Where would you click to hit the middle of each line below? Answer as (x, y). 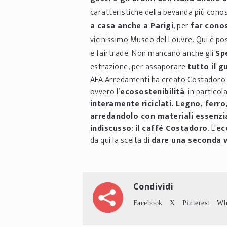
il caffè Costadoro (171, 129)
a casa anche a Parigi (131, 26)
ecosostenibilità (152, 92)
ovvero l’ (105, 92)
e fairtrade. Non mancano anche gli (153, 54)
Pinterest (196, 203)
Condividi (153, 187)
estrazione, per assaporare (139, 67)
